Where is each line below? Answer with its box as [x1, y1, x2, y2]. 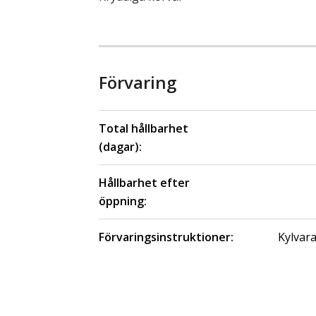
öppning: [99, 193, 147, 209]
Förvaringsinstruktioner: [99, 229, 233, 245]
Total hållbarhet [99, 120, 188, 136]
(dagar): [99, 138, 142, 154]
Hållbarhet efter [99, 174, 190, 190]
